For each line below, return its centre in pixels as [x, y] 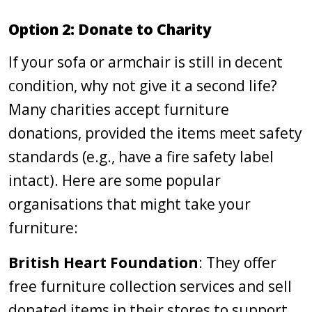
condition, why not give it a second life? [143, 86]
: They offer [237, 263]
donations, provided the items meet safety [155, 133]
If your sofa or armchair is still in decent [146, 62]
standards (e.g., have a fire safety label [141, 157]
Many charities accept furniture [119, 109]
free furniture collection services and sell [150, 286]
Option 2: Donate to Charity [110, 29]
